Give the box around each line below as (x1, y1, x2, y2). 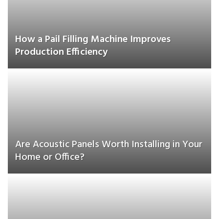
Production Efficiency (15, 44, 108, 60)
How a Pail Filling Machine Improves (15, 32, 171, 47)
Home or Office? (15, 150, 85, 165)
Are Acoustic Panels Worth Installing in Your (15, 137, 202, 153)
